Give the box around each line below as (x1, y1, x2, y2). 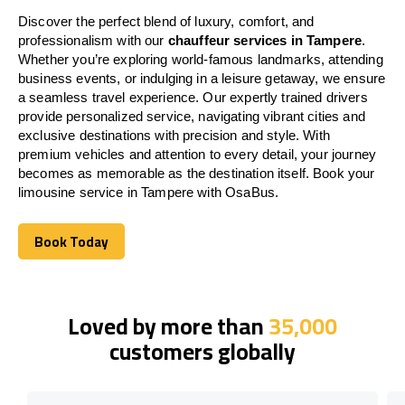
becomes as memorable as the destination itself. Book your (18, 165, 375, 181)
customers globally (109, 329, 296, 372)
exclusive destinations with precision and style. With (18, 127, 330, 143)
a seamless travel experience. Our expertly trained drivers (18, 89, 368, 105)
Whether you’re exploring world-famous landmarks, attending (18, 51, 383, 67)
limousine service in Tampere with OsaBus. (18, 184, 279, 200)
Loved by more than (68, 304, 268, 347)
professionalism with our (18, 32, 168, 48)
